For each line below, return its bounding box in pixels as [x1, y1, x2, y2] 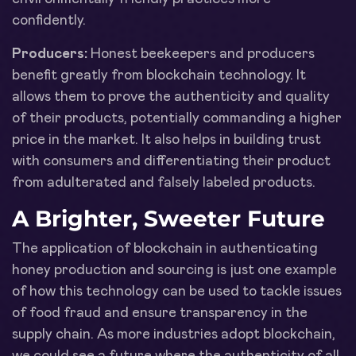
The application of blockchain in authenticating [12, 241, 318, 256]
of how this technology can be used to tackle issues [12, 284, 342, 299]
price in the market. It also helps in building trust [12, 132, 321, 147]
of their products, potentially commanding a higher [12, 110, 342, 126]
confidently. [12, 13, 86, 28]
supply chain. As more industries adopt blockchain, [12, 327, 335, 342]
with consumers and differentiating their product [12, 153, 331, 168]
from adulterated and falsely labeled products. [12, 175, 315, 190]
